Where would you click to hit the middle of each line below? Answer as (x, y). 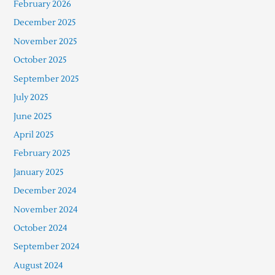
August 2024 (38, 265)
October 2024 (40, 228)
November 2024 (45, 209)
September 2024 (46, 247)
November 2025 (45, 41)
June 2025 (33, 116)
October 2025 (40, 60)
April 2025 (33, 134)
